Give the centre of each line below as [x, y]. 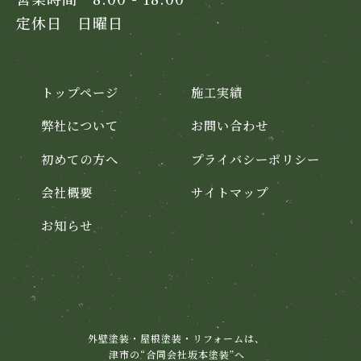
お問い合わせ [229, 125]
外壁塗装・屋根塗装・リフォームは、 [176, 338]
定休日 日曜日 [70, 23]
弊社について [80, 125]
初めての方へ [80, 158]
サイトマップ [229, 191]
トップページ [80, 92]
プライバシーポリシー [255, 158]
